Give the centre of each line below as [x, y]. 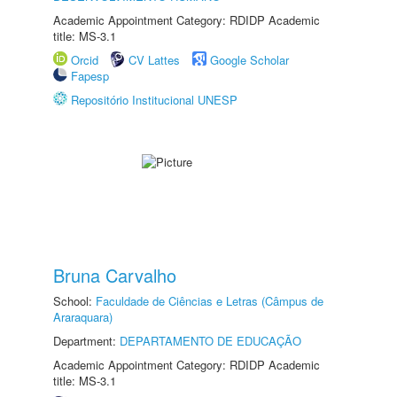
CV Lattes [154, 60]
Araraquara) [83, 317]
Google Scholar [249, 60]
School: [74, 301]
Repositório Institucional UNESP [154, 100]
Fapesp [90, 76]
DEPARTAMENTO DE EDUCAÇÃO [210, 341]
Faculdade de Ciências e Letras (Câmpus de [210, 301]
